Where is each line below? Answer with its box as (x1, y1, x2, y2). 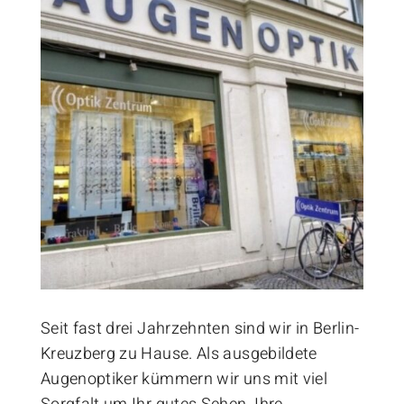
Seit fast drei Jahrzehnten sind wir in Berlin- (40, 317, 360, 342)
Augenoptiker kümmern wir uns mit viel (40, 367, 328, 392)
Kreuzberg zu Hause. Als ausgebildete (40, 342, 317, 367)
